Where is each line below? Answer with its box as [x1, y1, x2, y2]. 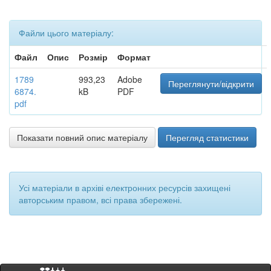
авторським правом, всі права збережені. [19, 194, 182, 206]
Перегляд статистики [166, 131, 249, 143]
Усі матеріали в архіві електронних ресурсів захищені [19, 181, 230, 194]
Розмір [79, 51, 108, 63]
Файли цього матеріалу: [19, 27, 114, 39]
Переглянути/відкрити [168, 77, 254, 90]
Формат [117, 51, 151, 63]
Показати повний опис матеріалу [17, 131, 148, 143]
